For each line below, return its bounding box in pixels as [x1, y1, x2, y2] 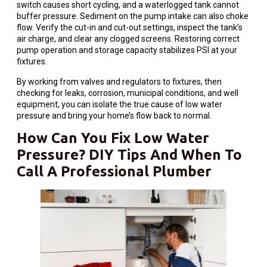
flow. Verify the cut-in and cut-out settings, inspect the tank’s [17, 23, 243, 33]
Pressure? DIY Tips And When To [17, 147, 242, 163]
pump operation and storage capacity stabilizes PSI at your [17, 45, 237, 55]
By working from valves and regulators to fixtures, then [17, 76, 222, 86]
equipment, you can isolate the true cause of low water [17, 99, 222, 109]
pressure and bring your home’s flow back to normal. [17, 110, 212, 120]
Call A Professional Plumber [17, 163, 212, 180]
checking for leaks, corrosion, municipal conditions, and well [17, 88, 238, 98]
